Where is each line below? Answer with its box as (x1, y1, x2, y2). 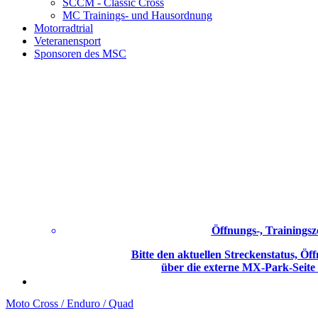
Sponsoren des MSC (34, 47, 126, 60)
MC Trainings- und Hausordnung (62, 9, 212, 21)
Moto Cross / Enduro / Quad (6, 297, 133, 309)
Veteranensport (34, 34, 101, 47)
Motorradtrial (34, 21, 93, 34)
